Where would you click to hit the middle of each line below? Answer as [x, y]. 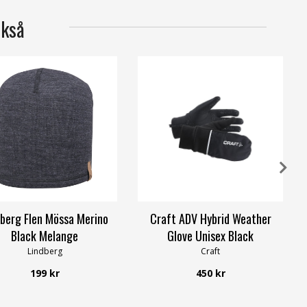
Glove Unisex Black [210, 235]
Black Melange [45, 235]
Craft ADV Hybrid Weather [210, 218]
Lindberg [45, 251]
